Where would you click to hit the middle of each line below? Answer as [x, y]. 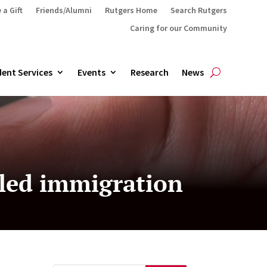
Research [149, 72]
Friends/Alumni [63, 10]
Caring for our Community [178, 28]
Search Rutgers [198, 10]
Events [91, 72]
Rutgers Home [131, 10]
